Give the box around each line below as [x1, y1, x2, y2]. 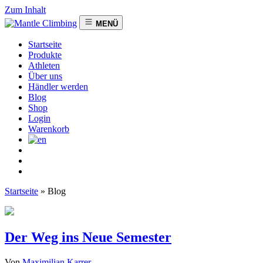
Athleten [28, 60, 60, 70]
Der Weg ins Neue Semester [5, 229, 171, 245]
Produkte [28, 50, 62, 60]
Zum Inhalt [5, 5, 46, 15]
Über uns [28, 71, 62, 81]
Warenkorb [28, 124, 69, 134]
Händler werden [28, 82, 88, 92]
